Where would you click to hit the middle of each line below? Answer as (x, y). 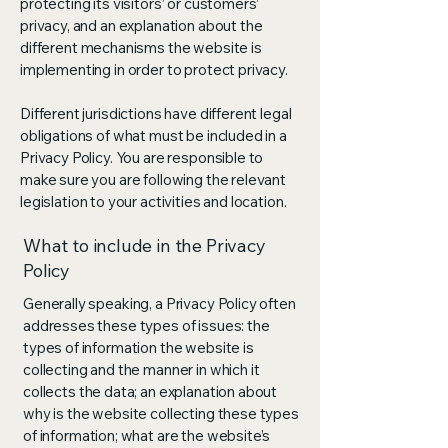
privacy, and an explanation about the (141, 25)
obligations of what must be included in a (153, 135)
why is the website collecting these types (161, 413)
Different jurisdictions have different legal (156, 113)
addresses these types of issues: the (146, 325)
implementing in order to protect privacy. (155, 69)
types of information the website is (138, 347)
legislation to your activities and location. (155, 201)
